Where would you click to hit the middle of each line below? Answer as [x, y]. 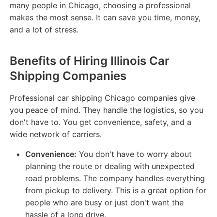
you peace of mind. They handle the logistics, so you [107, 110]
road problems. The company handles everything [115, 178]
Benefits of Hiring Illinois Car [90, 61]
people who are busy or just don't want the [104, 202]
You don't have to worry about [134, 154]
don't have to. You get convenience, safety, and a [101, 122]
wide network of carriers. [56, 134]
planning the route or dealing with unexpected [110, 166]
